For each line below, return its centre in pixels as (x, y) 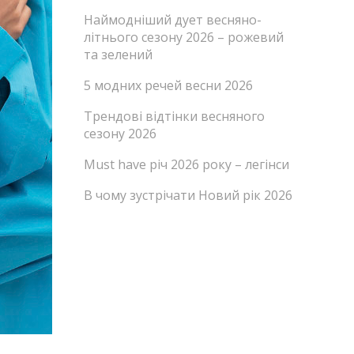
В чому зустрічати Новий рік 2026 (188, 195)
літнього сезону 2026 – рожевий (184, 37)
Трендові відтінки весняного (174, 116)
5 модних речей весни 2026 (168, 85)
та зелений (118, 55)
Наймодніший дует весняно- (173, 20)
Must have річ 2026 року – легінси (186, 164)
